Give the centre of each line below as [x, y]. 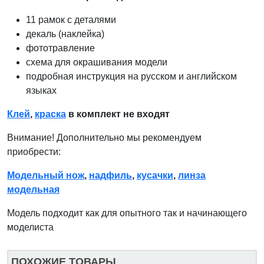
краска [50, 114]
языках [41, 90]
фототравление [60, 48]
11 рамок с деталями [71, 19]
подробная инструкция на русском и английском [131, 76]
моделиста [30, 227]
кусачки [155, 175]
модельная [33, 189]
